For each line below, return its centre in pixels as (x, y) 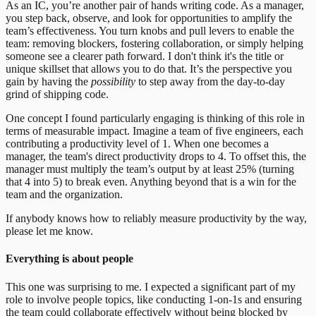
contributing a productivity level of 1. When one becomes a (137, 144)
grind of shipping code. (57, 95)
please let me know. (49, 231)
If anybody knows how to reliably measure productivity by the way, (156, 219)
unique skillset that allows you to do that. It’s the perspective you (149, 69)
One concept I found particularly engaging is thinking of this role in (155, 119)
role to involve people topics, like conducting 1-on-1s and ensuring (154, 299)
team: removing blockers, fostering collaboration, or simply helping (154, 44)
